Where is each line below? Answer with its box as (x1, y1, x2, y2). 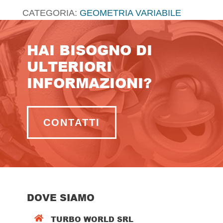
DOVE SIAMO (27, 190, 95, 204)
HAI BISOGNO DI (27, 39, 153, 60)
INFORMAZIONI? (27, 72, 152, 93)
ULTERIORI (27, 56, 112, 76)
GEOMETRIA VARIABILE (79, 7, 181, 18)
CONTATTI (43, 116, 101, 128)
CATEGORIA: (22, 7, 80, 18)
